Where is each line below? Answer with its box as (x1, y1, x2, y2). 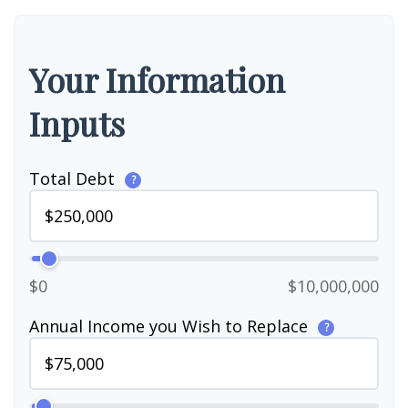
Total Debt (29, 168, 119, 189)
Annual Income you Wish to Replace (29, 315, 312, 337)
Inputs (29, 101, 125, 145)
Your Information (29, 57, 285, 101)
